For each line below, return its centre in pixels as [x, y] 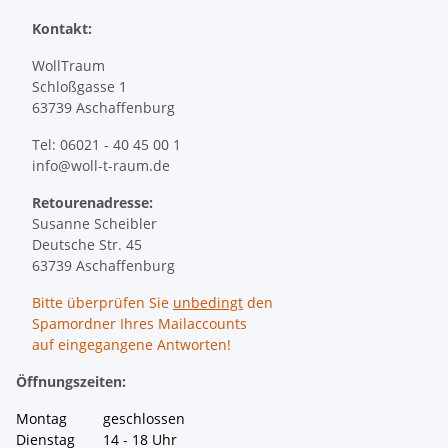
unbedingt [208, 302]
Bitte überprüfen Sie [102, 302]
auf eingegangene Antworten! [131, 344]
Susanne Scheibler [94, 223]
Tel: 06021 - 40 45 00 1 [106, 144]
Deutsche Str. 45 [87, 244]
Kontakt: [62, 28]
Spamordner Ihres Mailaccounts [139, 323]
